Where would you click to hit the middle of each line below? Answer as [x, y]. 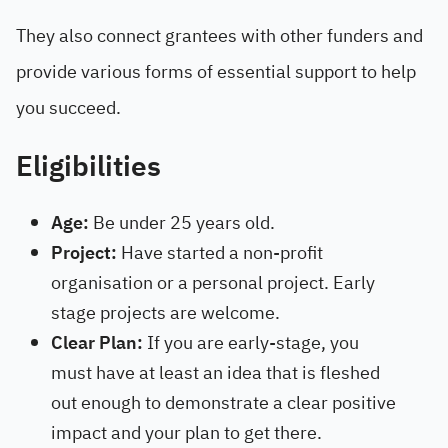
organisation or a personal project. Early [213, 282]
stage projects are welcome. [165, 312]
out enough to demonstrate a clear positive [223, 402]
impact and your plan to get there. [186, 432]
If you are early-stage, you [251, 342]
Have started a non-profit [220, 252]
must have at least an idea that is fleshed [215, 372]
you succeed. [68, 107]
